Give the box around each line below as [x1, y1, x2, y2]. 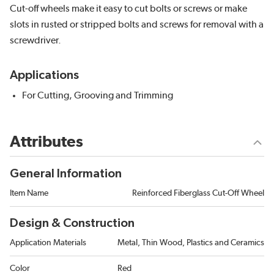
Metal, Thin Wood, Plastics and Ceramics [117, 239, 264, 248]
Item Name [10, 189, 48, 198]
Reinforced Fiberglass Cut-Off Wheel [132, 189, 264, 198]
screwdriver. [10, 35, 61, 46]
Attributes [10, 134, 83, 150]
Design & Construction [10, 217, 135, 230]
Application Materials [10, 239, 86, 248]
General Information [10, 168, 122, 180]
